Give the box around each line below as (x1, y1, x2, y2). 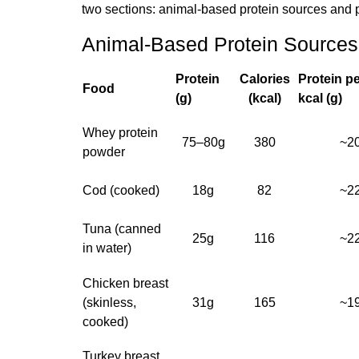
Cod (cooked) (83, 184, 159, 197)
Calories (239, 72, 290, 86)
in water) (83, 241, 131, 255)
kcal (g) (298, 91, 342, 105)
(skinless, (83, 296, 136, 309)
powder (83, 145, 125, 159)
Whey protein (83, 126, 158, 139)
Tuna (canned (83, 222, 161, 236)
